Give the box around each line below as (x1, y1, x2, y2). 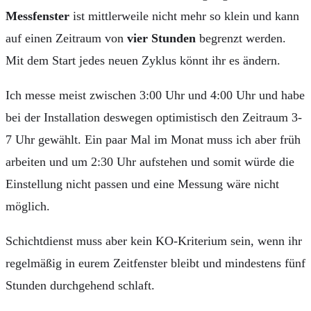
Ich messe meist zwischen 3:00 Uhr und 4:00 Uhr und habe (6, 87, 305, 102)
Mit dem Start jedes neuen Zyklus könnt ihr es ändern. (6, 53, 280, 67)
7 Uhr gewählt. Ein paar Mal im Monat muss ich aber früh (6, 132, 301, 146)
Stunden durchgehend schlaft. (6, 278, 155, 292)
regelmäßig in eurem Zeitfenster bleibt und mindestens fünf (6, 255, 305, 270)
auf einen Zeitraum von (6, 31, 127, 45)
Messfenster (6, 8, 69, 23)
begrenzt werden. (196, 31, 286, 45)
